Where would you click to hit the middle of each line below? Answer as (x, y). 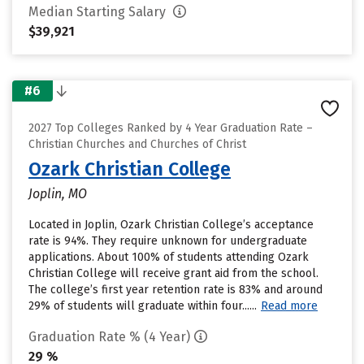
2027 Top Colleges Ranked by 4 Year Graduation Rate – (171, 128)
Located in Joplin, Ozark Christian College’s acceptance (171, 225)
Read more (289, 306)
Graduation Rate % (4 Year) (109, 337)
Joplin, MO (58, 194)
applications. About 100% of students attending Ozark (169, 257)
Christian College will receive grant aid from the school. (173, 273)
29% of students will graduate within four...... (143, 306)
